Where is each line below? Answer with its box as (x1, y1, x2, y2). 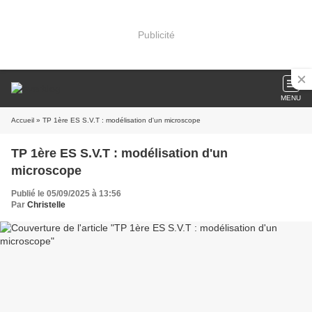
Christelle (27, 200, 65, 210)
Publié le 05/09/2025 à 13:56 (11, 189, 121, 198)
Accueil (11, 116, 34, 124)
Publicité (137, 29, 175, 40)
